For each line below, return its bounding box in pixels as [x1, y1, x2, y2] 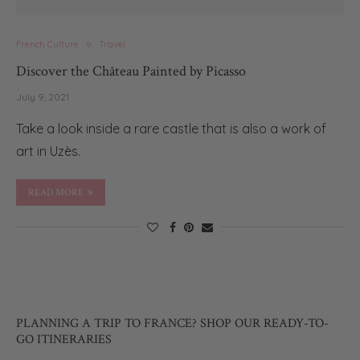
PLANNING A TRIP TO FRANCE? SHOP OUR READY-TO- [16, 315, 329, 332]
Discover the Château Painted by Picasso [16, 62, 246, 80]
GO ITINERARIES [16, 331, 112, 348]
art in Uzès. [16, 143, 80, 159]
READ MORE [28, 186, 84, 198]
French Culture [16, 39, 79, 50]
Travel [99, 39, 125, 50]
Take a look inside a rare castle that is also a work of [16, 121, 326, 137]
